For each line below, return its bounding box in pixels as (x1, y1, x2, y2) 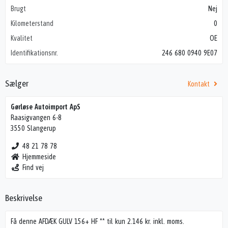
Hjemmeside (22, 153, 56, 161)
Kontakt (188, 79, 212, 88)
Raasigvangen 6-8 (11, 113, 62, 122)
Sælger (5, 78, 28, 89)
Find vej (22, 163, 44, 172)
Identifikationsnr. (11, 49, 58, 58)
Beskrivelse (5, 193, 42, 204)
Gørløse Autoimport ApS (11, 103, 80, 111)
